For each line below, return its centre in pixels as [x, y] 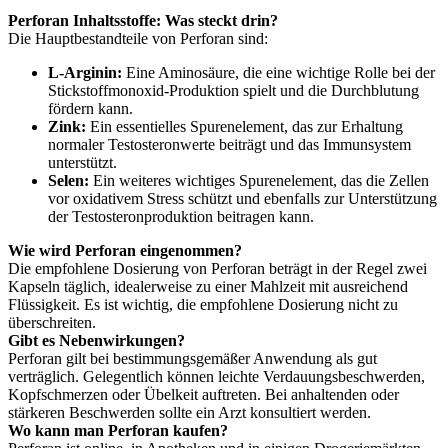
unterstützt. [82, 163]
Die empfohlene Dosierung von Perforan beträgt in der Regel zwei [217, 269]
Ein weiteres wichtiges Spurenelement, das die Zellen [259, 181]
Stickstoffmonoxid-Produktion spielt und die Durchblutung [233, 91]
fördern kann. [90, 109]
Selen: [68, 181]
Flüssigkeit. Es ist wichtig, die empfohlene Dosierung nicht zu [203, 305]
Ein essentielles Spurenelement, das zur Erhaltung [244, 127]
